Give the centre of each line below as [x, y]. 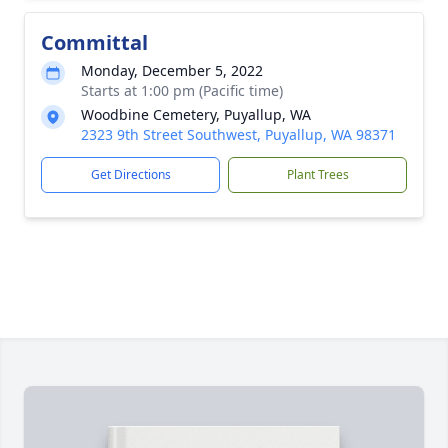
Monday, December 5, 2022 [172, 70]
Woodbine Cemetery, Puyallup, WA [196, 114]
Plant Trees [317, 174]
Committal [94, 42]
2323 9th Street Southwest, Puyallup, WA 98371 [238, 134]
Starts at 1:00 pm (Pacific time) [182, 90]
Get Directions [130, 174]
